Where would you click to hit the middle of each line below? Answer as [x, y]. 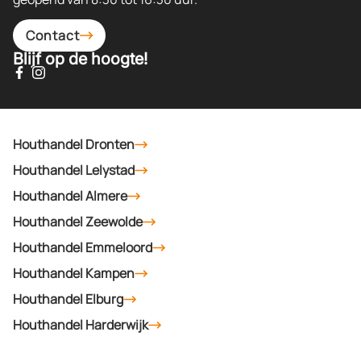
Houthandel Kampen [74, 273]
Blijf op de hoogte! [80, 58]
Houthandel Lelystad [74, 170]
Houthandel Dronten [74, 144]
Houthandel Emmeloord [83, 247]
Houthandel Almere [70, 195]
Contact [53, 35]
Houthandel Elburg [68, 299]
